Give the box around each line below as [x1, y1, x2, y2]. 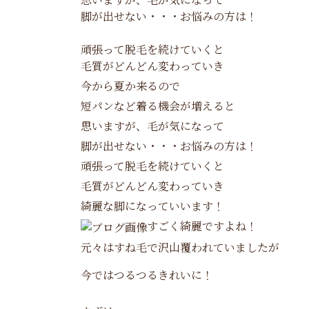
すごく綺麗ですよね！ [147, 217, 257, 234]
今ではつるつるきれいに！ [81, 266, 213, 283]
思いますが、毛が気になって [81, 117, 224, 134]
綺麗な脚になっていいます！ [81, 197, 224, 214]
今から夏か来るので [81, 77, 180, 94]
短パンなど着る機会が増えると [81, 97, 235, 114]
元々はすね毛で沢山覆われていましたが [81, 239, 279, 255]
